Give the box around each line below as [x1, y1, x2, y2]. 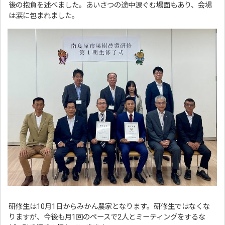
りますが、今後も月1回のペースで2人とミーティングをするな [9, 212, 206, 221]
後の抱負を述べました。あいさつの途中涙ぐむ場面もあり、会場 [9, 1, 212, 10]
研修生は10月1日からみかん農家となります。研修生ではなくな [9, 202, 210, 211]
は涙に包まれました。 [9, 12, 79, 21]
